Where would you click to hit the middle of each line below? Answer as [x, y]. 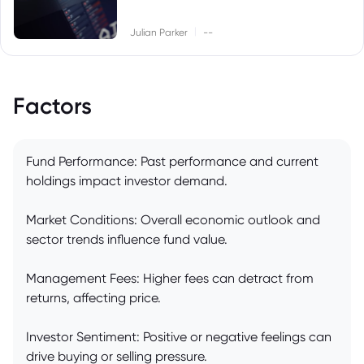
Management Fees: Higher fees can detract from [170, 279]
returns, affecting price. [93, 298]
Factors [52, 106]
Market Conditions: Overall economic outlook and [173, 220]
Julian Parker [159, 32]
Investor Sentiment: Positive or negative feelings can [179, 337]
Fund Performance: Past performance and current [172, 162]
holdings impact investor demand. [127, 181]
